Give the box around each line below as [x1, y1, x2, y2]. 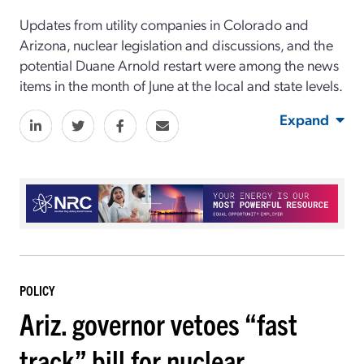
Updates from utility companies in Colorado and [19, 14, 309, 33]
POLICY [19, 282, 54, 299]
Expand [279, 109, 329, 128]
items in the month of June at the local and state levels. [19, 75, 343, 94]
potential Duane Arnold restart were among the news [19, 54, 339, 74]
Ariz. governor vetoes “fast [19, 305, 297, 342]
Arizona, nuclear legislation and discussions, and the [19, 34, 333, 54]
